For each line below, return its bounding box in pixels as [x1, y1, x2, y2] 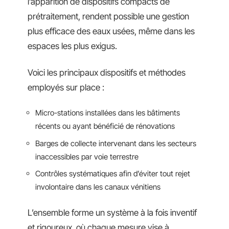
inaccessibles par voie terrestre [35, 151, 139, 162]
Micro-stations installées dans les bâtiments [35, 108, 180, 118]
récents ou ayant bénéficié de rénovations [35, 121, 175, 131]
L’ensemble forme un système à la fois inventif [28, 207, 197, 218]
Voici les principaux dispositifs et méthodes [28, 67, 186, 78]
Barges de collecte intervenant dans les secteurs [35, 138, 196, 148]
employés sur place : [28, 82, 104, 93]
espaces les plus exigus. [28, 41, 117, 51]
